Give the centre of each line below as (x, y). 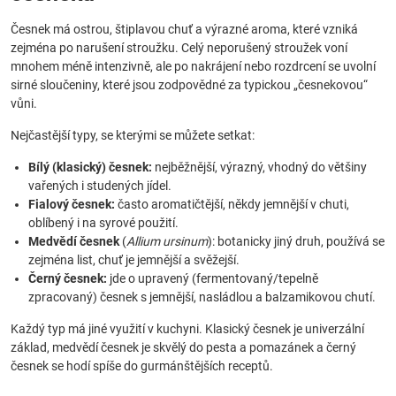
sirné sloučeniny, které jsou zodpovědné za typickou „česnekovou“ (189, 85)
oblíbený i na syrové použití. (103, 223)
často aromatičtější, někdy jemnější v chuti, (232, 204)
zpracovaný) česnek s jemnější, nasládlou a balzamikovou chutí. (202, 297)
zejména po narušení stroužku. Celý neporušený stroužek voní (179, 48)
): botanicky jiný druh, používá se (296, 241)
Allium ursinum (167, 241)
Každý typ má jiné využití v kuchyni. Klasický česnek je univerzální (187, 329)
